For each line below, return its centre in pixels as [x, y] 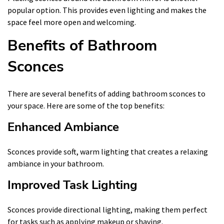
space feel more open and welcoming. [72, 22]
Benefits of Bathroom [82, 45]
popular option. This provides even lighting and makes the [107, 10]
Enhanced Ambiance [63, 127]
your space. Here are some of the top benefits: [86, 105]
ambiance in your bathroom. [56, 163]
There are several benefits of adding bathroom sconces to [106, 93]
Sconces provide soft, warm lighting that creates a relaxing [108, 151]
